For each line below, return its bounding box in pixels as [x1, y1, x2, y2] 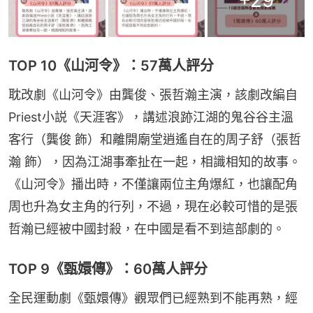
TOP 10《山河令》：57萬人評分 [8, 57, 214, 74]
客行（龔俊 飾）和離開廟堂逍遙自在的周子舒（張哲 [8, 131, 301, 147]
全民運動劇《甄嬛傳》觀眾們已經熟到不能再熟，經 [8, 290, 298, 305]
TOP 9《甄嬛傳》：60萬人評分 [8, 260, 208, 277]
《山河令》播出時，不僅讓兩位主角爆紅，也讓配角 [8, 176, 298, 191]
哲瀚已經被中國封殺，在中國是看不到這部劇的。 [8, 221, 285, 236]
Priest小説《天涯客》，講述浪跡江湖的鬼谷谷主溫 [8, 109, 293, 124]
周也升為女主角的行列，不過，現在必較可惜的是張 [8, 198, 298, 214]
